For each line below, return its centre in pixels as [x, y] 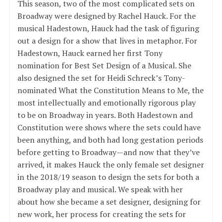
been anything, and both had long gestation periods [110, 139]
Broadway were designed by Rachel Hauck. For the [106, 16]
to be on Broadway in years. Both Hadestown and [105, 115]
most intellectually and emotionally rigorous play [106, 102]
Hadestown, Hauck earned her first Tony [90, 53]
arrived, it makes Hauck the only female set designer [111, 164]
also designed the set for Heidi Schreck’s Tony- [101, 78]
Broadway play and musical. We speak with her [100, 189]
